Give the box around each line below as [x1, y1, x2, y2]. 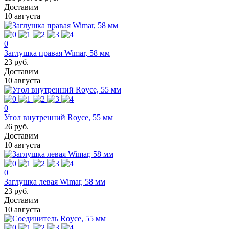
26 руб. [4, 122, 29, 131]
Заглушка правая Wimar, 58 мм [4, 48, 110, 57]
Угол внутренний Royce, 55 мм [4, 112, 113, 122]
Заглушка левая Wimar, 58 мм [4, 177, 105, 186]
